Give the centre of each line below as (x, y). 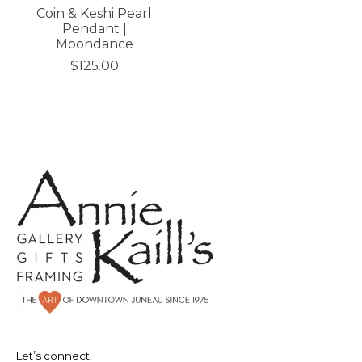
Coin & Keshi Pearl (95, 13)
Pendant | (94, 28)
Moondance (94, 44)
